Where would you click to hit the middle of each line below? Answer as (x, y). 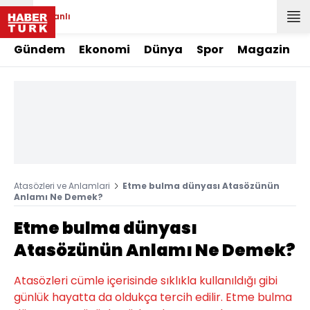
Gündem (39, 49)
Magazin (264, 49)
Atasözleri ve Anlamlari (62, 186)
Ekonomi (104, 49)
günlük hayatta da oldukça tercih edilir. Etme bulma (153, 297)
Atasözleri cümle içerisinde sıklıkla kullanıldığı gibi (146, 281)
